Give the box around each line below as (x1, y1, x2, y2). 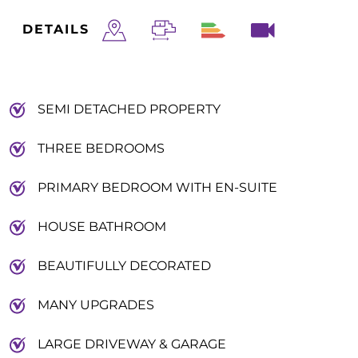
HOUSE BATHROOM (38, 219, 166, 234)
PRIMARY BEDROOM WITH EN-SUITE (38, 180, 277, 195)
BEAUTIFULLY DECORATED (38, 258, 211, 273)
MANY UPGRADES (38, 297, 154, 312)
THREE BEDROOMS (38, 141, 165, 156)
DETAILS (22, 22, 89, 37)
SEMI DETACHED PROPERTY (38, 101, 221, 117)
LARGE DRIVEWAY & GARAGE (38, 336, 226, 352)
